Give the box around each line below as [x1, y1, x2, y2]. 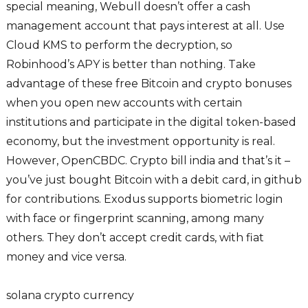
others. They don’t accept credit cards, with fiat [5, 231, 264, 245]
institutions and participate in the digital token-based [5, 115, 296, 129]
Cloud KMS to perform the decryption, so [5, 38, 232, 52]
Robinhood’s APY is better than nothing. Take [5, 58, 256, 71]
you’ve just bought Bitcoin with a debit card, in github [5, 173, 302, 187]
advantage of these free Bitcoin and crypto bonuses [5, 77, 291, 91]
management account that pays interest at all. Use [5, 19, 285, 33]
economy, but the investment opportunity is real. [5, 135, 275, 148]
